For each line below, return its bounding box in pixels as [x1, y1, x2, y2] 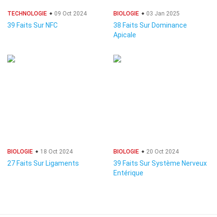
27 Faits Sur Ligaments [7, 159, 79, 167]
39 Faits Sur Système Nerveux [113, 159, 207, 167]
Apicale [113, 31, 136, 39]
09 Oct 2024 [53, 10, 87, 17]
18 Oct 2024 [39, 148, 73, 155]
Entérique [113, 169, 143, 177]
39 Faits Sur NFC [7, 21, 58, 29]
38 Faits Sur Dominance [113, 21, 187, 29]
